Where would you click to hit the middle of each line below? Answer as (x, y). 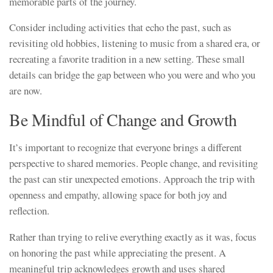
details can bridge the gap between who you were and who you (132, 75)
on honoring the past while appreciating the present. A (118, 252)
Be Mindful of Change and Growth (123, 120)
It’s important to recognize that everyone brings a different (126, 147)
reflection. (29, 211)
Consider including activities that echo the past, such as (120, 27)
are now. (26, 91)
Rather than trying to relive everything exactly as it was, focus (133, 236)
